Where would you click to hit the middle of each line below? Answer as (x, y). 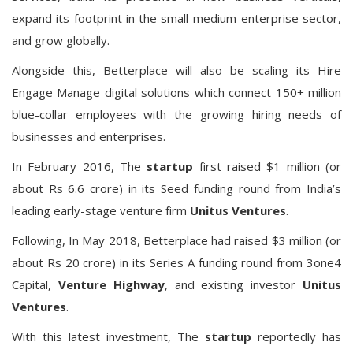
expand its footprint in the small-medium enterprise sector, (176, 18)
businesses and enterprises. (89, 136)
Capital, (35, 284)
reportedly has (296, 336)
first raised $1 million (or (268, 166)
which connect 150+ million (268, 92)
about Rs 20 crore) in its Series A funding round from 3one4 (176, 262)
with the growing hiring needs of (243, 114)
